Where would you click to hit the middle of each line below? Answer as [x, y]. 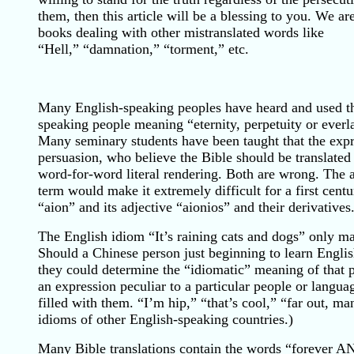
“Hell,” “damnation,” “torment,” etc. [143, 49]
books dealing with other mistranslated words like [181, 32]
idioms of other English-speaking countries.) [166, 319]
